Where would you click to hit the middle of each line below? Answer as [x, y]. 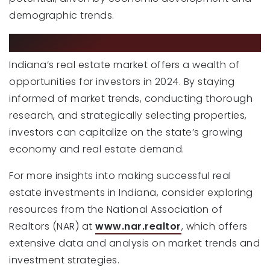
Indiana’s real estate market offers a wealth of [124, 65]
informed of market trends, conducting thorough [131, 99]
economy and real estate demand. [97, 149]
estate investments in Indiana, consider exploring [131, 193]
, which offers [214, 227]
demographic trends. [62, 16]
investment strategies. [64, 260]
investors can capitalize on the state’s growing [126, 133]
